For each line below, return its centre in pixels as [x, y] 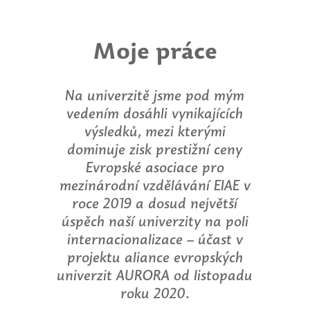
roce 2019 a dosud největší [155, 203]
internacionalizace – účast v [155, 239]
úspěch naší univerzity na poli [155, 221]
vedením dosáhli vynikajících [155, 113]
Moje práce [155, 50]
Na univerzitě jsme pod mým [155, 95]
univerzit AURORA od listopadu [155, 275]
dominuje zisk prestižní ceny [155, 149]
